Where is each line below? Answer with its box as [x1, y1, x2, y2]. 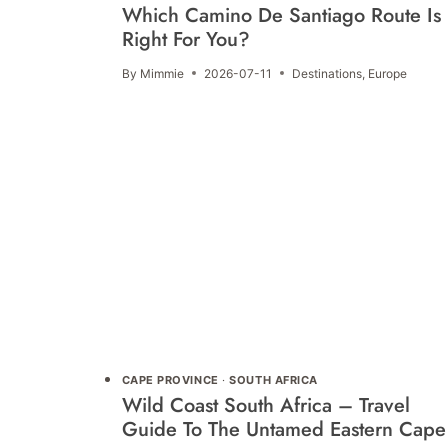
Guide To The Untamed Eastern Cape [121, 415, 446, 445]
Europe [367, 65, 407, 81]
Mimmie [139, 65, 184, 81]
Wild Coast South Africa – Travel [121, 391, 410, 421]
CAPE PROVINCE [121, 372, 219, 387]
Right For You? [121, 24, 250, 54]
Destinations [291, 65, 362, 81]
